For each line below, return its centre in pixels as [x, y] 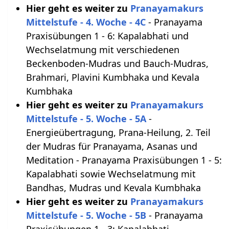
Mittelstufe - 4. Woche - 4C [86, 22]
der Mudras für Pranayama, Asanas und [111, 146]
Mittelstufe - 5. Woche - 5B [86, 215]
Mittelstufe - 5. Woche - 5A [86, 119]
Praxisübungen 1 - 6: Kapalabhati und [107, 36]
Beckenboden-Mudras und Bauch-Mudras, [117, 64]
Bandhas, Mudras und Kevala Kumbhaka [113, 188]
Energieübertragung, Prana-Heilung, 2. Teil [118, 133]
